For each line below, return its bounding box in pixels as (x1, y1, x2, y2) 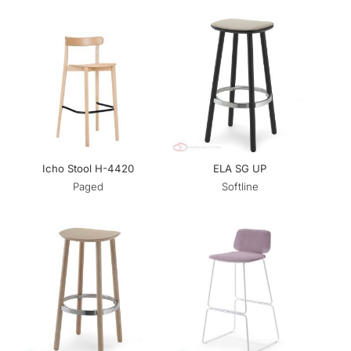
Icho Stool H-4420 (42, 162, 134, 175)
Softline (221, 179, 259, 193)
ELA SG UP (213, 162, 266, 175)
